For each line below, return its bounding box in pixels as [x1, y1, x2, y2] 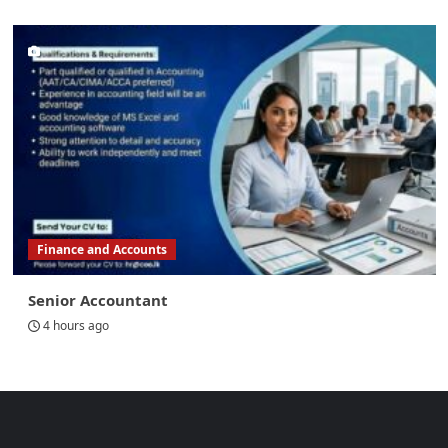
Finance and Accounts [36, 241, 167, 259]
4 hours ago [42, 317, 109, 335]
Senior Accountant [27, 290, 168, 311]
